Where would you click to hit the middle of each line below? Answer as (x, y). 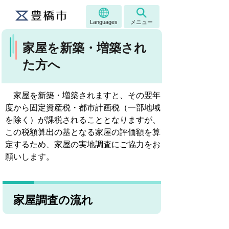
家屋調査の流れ (52, 200)
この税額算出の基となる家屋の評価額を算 (83, 132)
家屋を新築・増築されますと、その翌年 (83, 95)
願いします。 (30, 157)
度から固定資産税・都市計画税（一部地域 (83, 108)
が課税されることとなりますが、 (99, 120)
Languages (104, 22)
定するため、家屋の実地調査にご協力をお (83, 144)
